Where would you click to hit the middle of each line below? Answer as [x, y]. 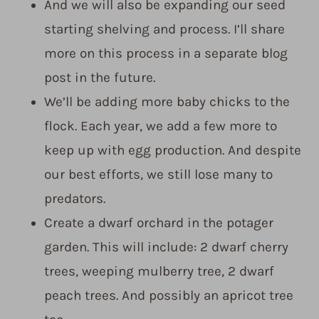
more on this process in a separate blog [166, 54]
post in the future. [100, 78]
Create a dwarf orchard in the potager [159, 223]
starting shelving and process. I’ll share [164, 30]
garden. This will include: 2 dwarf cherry [166, 247]
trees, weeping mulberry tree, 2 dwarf [159, 272]
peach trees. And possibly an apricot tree [169, 296]
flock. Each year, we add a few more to [161, 126]
